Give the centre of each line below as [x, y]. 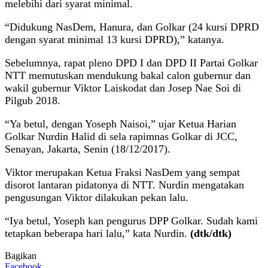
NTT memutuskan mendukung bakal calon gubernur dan [128, 75]
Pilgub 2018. [33, 100]
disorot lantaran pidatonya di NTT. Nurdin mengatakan [124, 185]
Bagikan [21, 255]
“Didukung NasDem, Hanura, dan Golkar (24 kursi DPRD [132, 27]
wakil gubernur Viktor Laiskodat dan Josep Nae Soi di [123, 88]
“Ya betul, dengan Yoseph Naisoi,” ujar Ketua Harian [121, 124]
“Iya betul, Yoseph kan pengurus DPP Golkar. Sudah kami [131, 220]
